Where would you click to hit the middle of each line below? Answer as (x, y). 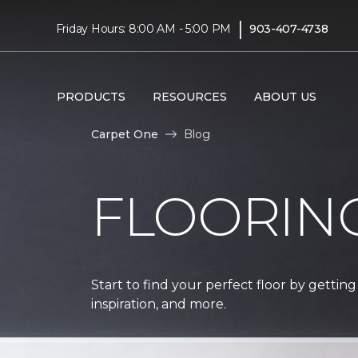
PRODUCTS (91, 96)
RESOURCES (189, 96)
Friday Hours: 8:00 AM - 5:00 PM (143, 28)
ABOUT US (285, 96)
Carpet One (125, 134)
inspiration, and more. (159, 304)
